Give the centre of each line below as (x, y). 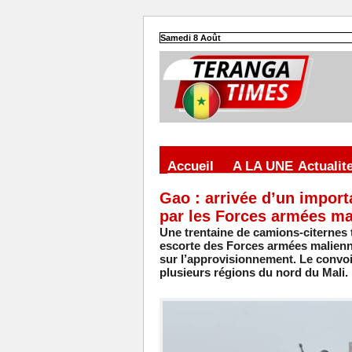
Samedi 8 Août (190, 38)
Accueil (190, 167)
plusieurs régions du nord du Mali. (253, 273)
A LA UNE (262, 167)
